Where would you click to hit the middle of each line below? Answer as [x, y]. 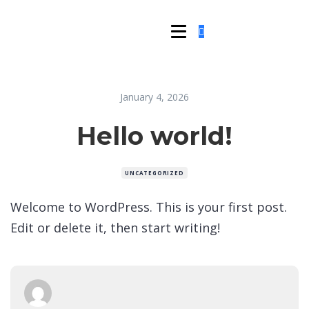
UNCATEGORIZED [154, 173]
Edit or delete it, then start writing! [115, 228]
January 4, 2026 [154, 97]
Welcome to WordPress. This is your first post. [149, 207]
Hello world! [154, 136]
